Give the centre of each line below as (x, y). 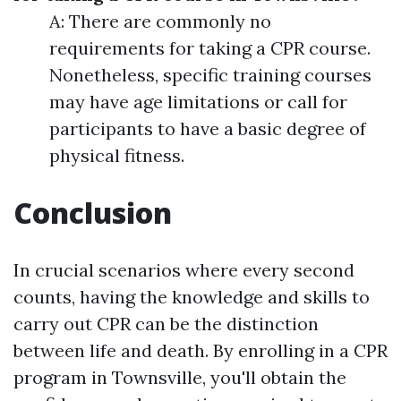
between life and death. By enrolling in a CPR (200, 351)
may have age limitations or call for (198, 102)
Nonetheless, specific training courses (210, 75)
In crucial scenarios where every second (184, 270)
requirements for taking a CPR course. (210, 48)
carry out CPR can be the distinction (166, 324)
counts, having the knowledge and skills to (192, 297)
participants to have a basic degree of (208, 129)
